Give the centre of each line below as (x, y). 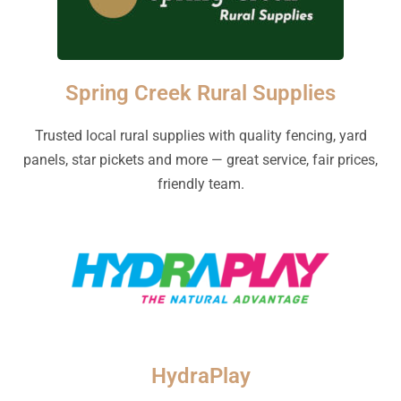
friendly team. (200, 184)
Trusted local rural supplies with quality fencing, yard (200, 136)
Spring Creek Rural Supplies (200, 94)
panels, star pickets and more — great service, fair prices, (200, 160)
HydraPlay (200, 376)
